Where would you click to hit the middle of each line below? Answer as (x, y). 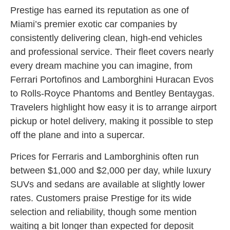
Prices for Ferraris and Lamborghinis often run (104, 156)
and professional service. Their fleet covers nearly (112, 52)
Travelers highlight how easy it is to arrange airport (113, 108)
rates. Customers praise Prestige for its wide (101, 198)
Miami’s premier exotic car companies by (94, 24)
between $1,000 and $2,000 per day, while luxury (111, 170)
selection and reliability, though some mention (103, 212)
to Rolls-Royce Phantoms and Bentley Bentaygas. (112, 94)
